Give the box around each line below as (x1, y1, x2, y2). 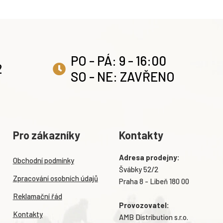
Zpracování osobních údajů (12, 173, 98, 183)
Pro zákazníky (12, 128, 80, 141)
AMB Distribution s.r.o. (118, 212, 188, 222)
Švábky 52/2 (118, 164, 158, 174)
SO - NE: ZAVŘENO (70, 68, 175, 84)
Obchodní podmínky (12, 155, 74, 165)
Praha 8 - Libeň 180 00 (118, 176, 189, 186)
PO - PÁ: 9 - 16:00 (70, 52, 166, 68)
